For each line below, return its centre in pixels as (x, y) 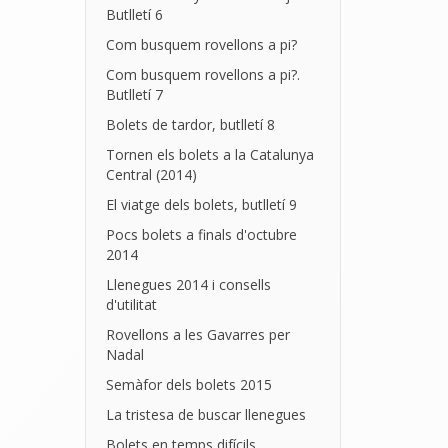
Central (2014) (151, 174)
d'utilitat (131, 304)
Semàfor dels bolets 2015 (188, 384)
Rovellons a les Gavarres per (197, 334)
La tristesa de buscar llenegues (205, 414)
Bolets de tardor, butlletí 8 (190, 124)
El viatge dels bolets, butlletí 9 (201, 204)
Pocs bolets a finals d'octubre (201, 234)
